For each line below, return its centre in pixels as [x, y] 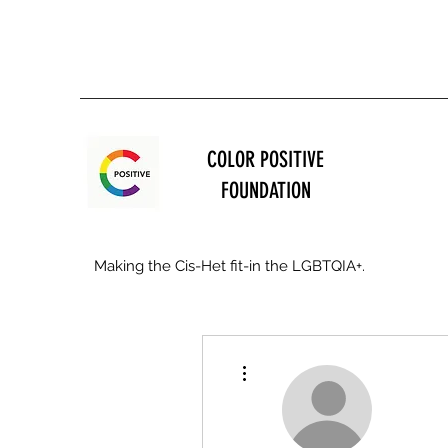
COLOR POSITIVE [265, 160]
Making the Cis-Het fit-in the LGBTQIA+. [229, 266]
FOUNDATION [265, 191]
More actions [284, 360]
